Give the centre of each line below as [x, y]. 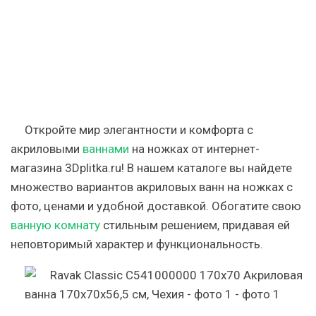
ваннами [106, 149]
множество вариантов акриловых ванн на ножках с [152, 187]
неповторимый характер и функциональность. [137, 244]
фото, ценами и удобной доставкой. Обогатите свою [156, 206]
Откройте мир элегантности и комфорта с [139, 130]
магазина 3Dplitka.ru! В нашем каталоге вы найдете [151, 168]
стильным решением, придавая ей [195, 225]
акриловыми [47, 149]
